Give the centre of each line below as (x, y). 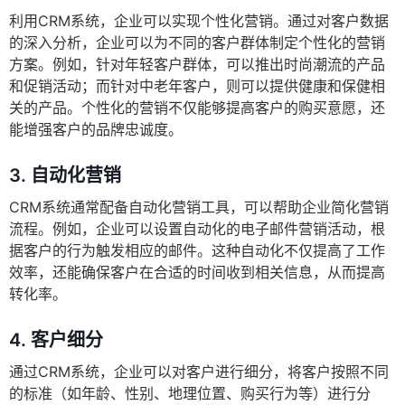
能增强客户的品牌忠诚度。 (96, 130)
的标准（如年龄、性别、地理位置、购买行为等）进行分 (190, 394)
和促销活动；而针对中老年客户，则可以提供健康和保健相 (197, 86)
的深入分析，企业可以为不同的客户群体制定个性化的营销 (197, 43)
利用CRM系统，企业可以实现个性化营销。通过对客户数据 (199, 21)
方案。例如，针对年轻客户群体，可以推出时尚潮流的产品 (197, 65)
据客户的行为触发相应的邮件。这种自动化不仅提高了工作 (197, 251)
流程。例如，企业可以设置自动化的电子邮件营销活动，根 (197, 229)
